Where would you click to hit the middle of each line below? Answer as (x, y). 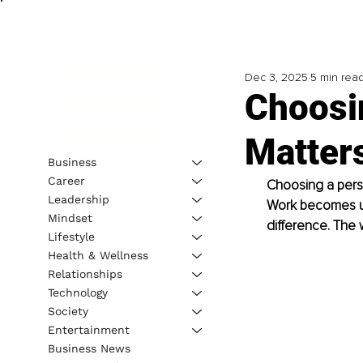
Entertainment (88, 329)
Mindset (70, 218)
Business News (89, 348)
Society (68, 311)
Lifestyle (71, 236)
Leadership (78, 199)
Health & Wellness (98, 255)
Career (66, 180)
